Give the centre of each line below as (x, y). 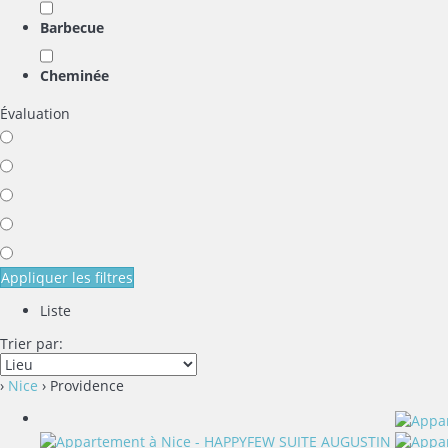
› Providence (81, 385)
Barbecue (72, 27)
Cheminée (74, 75)
